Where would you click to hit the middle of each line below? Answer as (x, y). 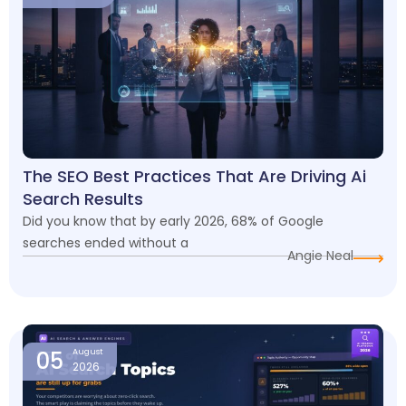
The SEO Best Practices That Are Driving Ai (194, 176)
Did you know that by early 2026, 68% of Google (173, 221)
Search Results (83, 198)
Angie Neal (320, 255)
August (88, 351)
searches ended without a (106, 242)
